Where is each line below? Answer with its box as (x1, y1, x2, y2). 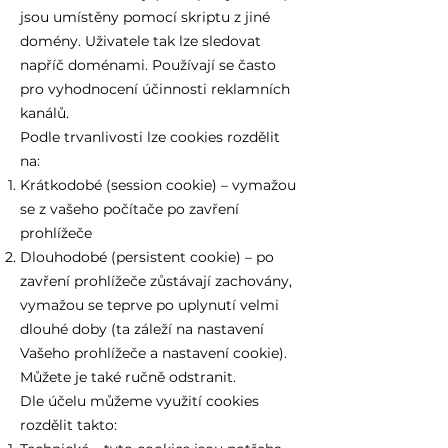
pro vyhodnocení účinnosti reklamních (20, 80, 290, 98)
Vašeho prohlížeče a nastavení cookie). (20, 344, 287, 362)
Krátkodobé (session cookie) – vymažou (20, 176, 296, 194)
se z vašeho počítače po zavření (20, 200, 239, 218)
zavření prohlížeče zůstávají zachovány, (20, 272, 292, 290)
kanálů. (20, 104, 73, 122)
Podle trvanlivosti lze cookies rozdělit (20, 128, 280, 146)
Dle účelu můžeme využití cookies (20, 392, 259, 410)
